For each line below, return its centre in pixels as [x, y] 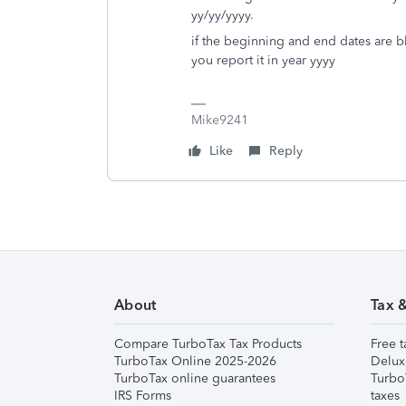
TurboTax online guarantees [195, 378]
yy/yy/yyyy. [222, 15]
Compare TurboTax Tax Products [208, 344]
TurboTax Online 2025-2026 [195, 361]
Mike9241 [220, 120]
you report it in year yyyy [263, 60]
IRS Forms [143, 396]
